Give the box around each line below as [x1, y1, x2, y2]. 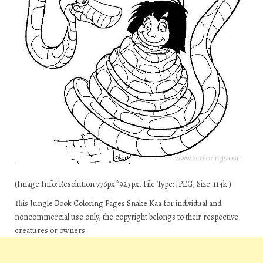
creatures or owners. [15, 225, 87, 237]
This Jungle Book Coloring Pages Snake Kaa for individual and [15, 198, 221, 210]
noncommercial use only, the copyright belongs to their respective [15, 211, 238, 223]
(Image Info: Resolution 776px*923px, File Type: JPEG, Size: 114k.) [15, 178, 231, 190]
